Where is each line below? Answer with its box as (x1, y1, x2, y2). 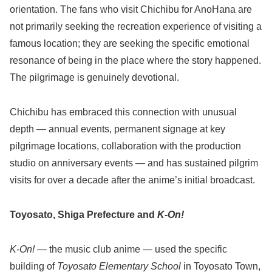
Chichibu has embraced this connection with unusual (10, 107, 237, 118)
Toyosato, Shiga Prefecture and (10, 209, 157, 220)
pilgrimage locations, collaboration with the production (10, 141, 241, 152)
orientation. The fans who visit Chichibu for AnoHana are (10, 4, 252, 15)
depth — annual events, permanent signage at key (10, 124, 225, 135)
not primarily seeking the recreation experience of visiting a (10, 21, 262, 32)
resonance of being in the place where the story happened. (10, 55, 261, 66)
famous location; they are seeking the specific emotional (10, 38, 250, 49)
